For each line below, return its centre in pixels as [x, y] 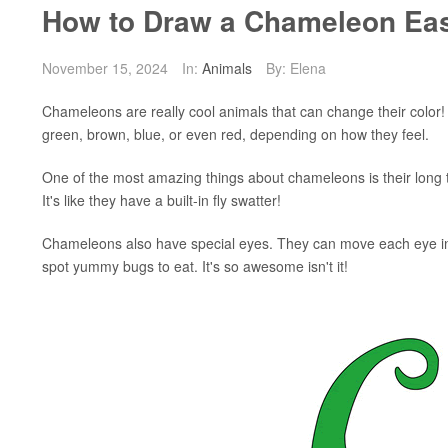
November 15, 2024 [105, 67]
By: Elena [296, 67]
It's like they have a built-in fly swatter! [161, 200]
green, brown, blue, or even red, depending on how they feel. [235, 134]
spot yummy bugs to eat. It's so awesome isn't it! [195, 266]
